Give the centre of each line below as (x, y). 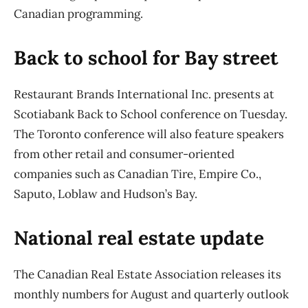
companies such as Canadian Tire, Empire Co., (137, 174)
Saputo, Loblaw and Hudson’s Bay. (106, 194)
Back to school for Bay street (146, 58)
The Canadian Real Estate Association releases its (147, 275)
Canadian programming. (78, 14)
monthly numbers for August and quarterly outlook (151, 295)
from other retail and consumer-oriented (124, 154)
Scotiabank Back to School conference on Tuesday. (151, 114)
